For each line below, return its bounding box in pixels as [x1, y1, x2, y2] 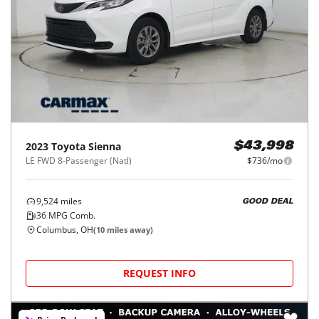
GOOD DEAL [242, 197, 293, 206]
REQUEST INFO [123, 266, 196, 280]
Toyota [51, 140, 85, 153]
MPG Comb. [46, 209, 95, 221]
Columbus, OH [36, 224, 93, 236]
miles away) [105, 224, 153, 235]
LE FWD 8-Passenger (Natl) [26, 155, 132, 167]
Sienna [88, 140, 121, 153]
